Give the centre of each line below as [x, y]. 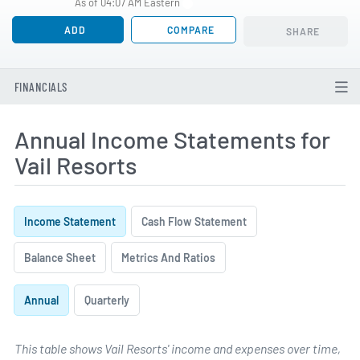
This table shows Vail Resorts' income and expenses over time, [178, 349]
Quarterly [106, 301]
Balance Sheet [60, 257]
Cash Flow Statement [194, 222]
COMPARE [190, 29]
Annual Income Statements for [172, 139]
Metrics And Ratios [168, 257]
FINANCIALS [41, 87]
